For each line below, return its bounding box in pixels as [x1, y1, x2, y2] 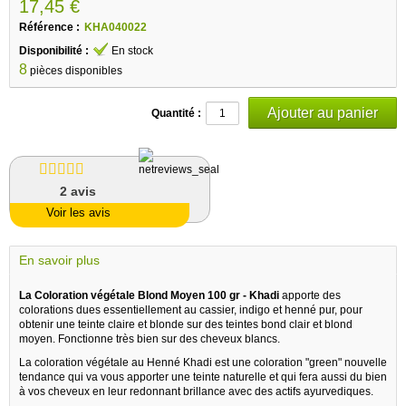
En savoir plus [19, 252, 100, 267]
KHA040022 [84, 20, 147, 34]
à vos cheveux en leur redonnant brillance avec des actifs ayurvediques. [19, 384, 373, 398]
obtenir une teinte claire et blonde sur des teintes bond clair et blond [19, 317, 353, 331]
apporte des [282, 288, 341, 302]
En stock [111, 43, 153, 57]
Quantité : [151, 106, 201, 120]
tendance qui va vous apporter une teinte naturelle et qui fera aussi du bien [19, 370, 387, 383]
